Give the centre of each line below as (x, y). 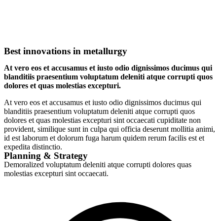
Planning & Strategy (46, 155)
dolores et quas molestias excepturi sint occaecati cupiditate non (102, 120)
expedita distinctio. (33, 147)
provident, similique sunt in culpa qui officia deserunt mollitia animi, (110, 129)
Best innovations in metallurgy (66, 51)
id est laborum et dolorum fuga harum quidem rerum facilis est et (104, 138)
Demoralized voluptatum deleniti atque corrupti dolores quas (98, 164)
